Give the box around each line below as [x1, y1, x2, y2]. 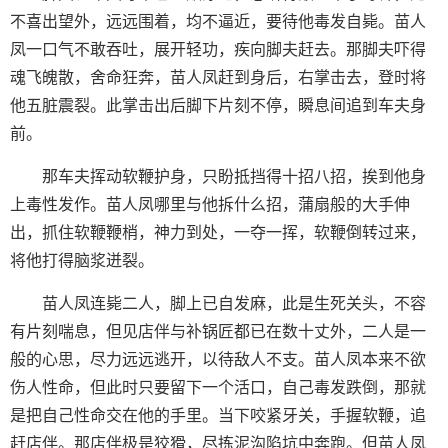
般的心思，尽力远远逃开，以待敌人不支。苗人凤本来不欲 [10, 351, 426, 368]
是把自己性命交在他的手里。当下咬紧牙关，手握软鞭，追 [10, 407, 426, 424]
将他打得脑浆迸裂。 [10, 252, 154, 269]
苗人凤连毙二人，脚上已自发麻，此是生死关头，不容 [42, 295, 426, 312]
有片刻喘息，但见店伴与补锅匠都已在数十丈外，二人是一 [10, 323, 426, 340]
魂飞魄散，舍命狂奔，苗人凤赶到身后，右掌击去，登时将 [10, 69, 426, 86]
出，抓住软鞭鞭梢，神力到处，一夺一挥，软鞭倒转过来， [10, 224, 426, 241]
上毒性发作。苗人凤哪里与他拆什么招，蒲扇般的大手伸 [10, 196, 410, 213]
